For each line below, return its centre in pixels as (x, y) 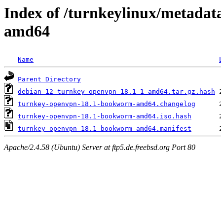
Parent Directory (49, 79)
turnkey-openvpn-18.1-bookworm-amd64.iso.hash (105, 116)
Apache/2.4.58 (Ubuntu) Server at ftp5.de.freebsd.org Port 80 (100, 147)
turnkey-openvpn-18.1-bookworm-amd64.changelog (107, 104)
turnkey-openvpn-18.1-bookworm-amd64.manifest (105, 129)
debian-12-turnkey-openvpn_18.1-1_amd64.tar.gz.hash (116, 92)
